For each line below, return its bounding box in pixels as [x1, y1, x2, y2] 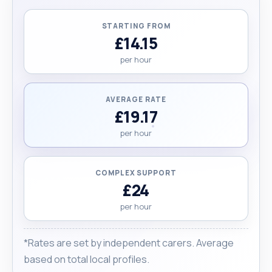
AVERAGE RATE [106, 94, 166, 104]
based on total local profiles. [24, 252, 149, 266]
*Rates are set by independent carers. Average [24, 236, 234, 250]
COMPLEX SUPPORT [95, 168, 177, 177]
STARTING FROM [101, 21, 171, 30]
